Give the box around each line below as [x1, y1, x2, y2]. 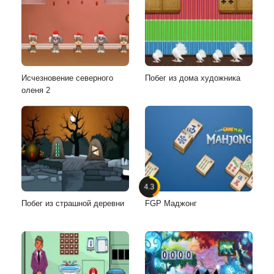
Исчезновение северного [21, 73, 113, 83]
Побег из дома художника [145, 73, 240, 83]
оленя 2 [21, 85, 50, 95]
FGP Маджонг [145, 198, 197, 208]
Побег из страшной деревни [21, 198, 124, 208]
